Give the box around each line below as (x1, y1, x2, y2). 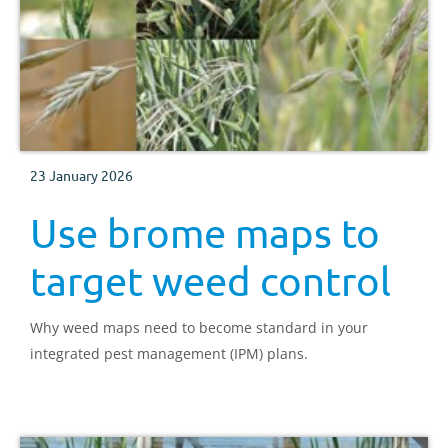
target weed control (30, 257, 391, 305)
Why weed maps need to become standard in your (30, 318, 368, 338)
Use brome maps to (30, 209, 380, 257)
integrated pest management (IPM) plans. (30, 344, 308, 364)
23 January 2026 (30, 166, 133, 185)
